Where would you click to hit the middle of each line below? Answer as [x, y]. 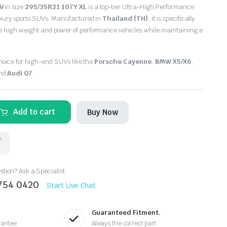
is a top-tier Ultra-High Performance [140, 7]
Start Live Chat [71, 185]
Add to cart [34, 111]
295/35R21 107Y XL [56, 7]
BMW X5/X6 [173, 62]
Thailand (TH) [125, 18]
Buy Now [103, 112]
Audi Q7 [20, 73]
